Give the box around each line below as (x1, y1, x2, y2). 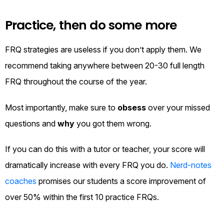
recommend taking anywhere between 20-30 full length (5, 60, 204, 71)
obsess (117, 102, 146, 112)
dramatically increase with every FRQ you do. (5, 159, 170, 170)
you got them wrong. (74, 118, 151, 128)
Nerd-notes (170, 159, 211, 170)
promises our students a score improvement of (36, 175, 206, 186)
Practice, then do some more (5, 16, 177, 34)
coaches (5, 175, 36, 186)
